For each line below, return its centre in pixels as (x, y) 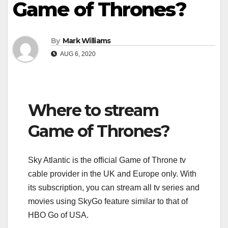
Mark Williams (87, 41)
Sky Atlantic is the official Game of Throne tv (107, 160)
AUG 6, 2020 (77, 54)
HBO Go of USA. (58, 215)
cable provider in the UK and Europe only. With (112, 174)
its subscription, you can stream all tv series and (114, 187)
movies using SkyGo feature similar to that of (108, 201)
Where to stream (93, 110)
